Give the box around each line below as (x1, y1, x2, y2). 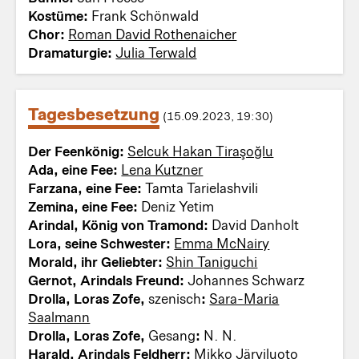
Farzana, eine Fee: (28, 177, 146, 199)
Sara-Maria (209, 288, 280, 309)
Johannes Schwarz (188, 269, 305, 291)
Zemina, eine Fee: (28, 196, 142, 217)
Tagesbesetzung (28, 99, 160, 127)
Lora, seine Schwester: (28, 232, 175, 254)
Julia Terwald (115, 41, 197, 63)
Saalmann (28, 306, 91, 328)
